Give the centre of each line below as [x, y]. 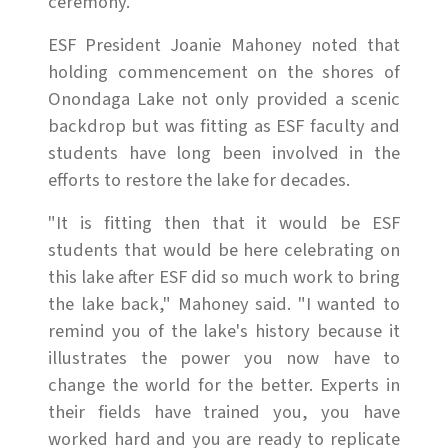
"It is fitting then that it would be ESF [224, 222]
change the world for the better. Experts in [224, 384]
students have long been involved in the [224, 152]
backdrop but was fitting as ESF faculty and [224, 125]
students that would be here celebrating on [224, 249]
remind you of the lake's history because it [224, 330]
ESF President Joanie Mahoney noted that [224, 44]
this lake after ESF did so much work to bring [224, 276]
